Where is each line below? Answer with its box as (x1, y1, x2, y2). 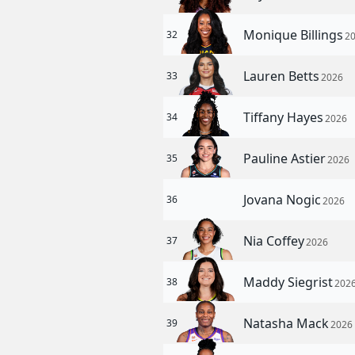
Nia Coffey (243, 232, 308, 250)
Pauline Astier (243, 150, 330, 167)
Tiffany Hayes (243, 109, 327, 126)
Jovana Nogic (243, 191, 325, 208)
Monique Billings (243, 26, 347, 44)
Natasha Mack (243, 315, 333, 332)
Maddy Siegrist (243, 273, 337, 291)
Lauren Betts (243, 67, 323, 85)
